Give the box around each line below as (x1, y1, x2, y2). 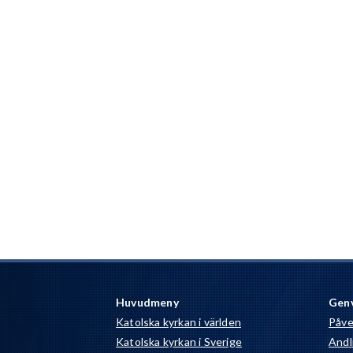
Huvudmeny (116, 295, 179, 310)
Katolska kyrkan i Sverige (116, 335, 242, 349)
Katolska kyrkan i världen (116, 315, 241, 329)
